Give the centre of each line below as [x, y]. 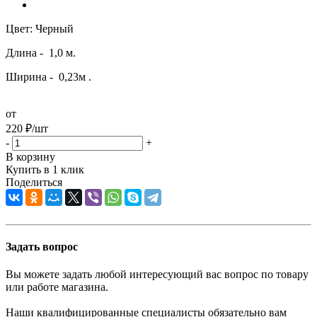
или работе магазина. [57, 287]
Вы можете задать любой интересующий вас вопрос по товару [157, 275]
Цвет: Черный [40, 28]
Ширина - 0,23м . [48, 76]
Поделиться [34, 182]
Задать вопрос [42, 247]
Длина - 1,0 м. [41, 52]
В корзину [30, 156]
